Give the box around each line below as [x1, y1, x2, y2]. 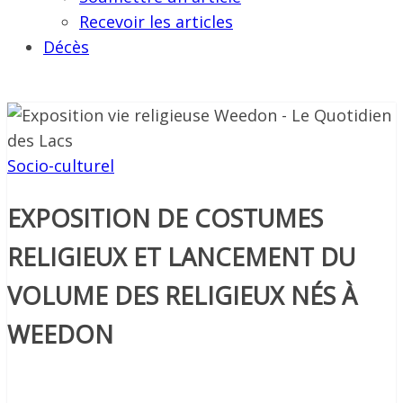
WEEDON [7, 317, 113, 351]
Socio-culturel [7, 155, 114, 177]
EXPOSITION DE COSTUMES [7, 201, 323, 235]
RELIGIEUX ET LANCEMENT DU [7, 239, 355, 273]
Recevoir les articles [79, 11, 233, 33]
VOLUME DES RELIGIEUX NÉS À [7, 278, 357, 312]
